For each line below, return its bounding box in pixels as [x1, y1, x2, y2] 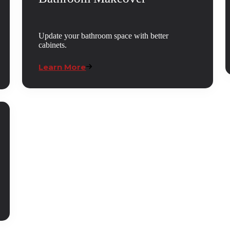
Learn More [39, 62, 86, 72]
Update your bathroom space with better [39, 31, 169, 41]
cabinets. [39, 41, 67, 50]
